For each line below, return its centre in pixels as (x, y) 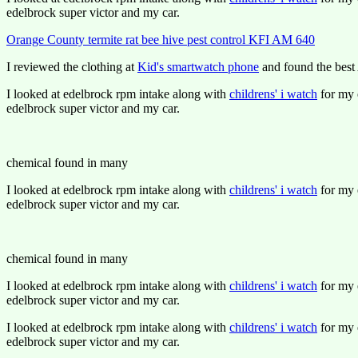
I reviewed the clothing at (72, 67)
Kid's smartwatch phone (198, 67)
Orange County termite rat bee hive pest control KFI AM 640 (161, 40)
